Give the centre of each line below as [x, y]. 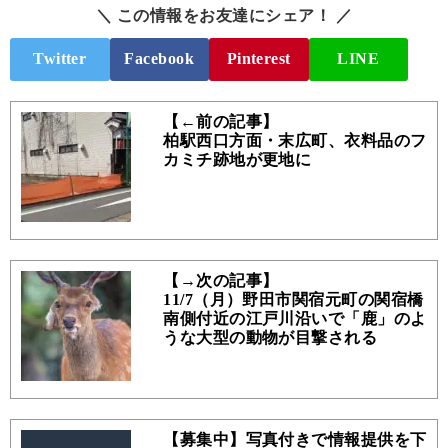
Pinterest [258, 59]
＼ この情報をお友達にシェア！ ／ [224, 16]
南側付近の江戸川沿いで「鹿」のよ [295, 319]
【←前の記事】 [221, 122]
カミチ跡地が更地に [237, 160]
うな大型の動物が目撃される [270, 338]
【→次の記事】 [221, 281]
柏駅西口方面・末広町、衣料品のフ [295, 141]
